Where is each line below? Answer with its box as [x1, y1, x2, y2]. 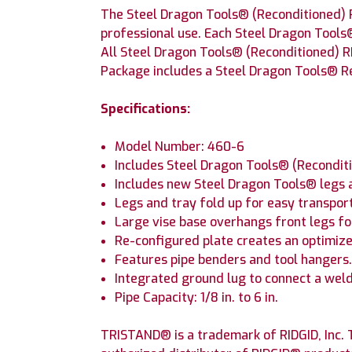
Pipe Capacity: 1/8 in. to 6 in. [115, 289, 279, 306]
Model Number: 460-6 [115, 138, 245, 155]
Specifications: [101, 101, 190, 117]
